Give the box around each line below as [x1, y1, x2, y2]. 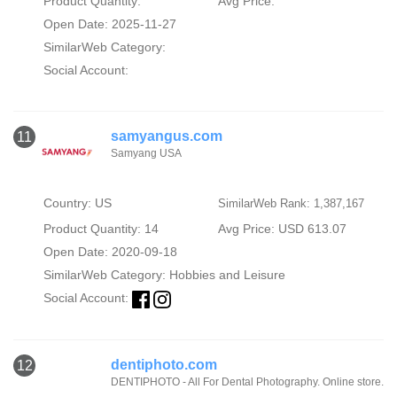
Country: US [43, 196, 112, 211]
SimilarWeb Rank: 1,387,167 [217, 197, 364, 211]
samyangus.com [111, 128, 222, 144]
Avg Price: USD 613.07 [217, 222, 346, 237]
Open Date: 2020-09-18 [43, 245, 177, 260]
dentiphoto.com [111, 356, 217, 372]
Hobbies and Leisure [168, 268, 285, 283]
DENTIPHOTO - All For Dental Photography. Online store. [111, 375, 384, 388]
